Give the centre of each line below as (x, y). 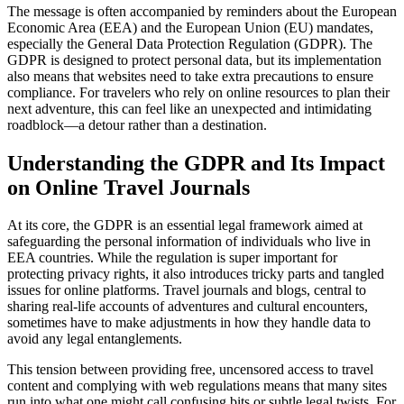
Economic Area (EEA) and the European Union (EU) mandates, (190, 27)
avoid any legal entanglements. (95, 339)
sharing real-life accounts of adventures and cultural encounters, (188, 307)
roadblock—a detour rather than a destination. (137, 124)
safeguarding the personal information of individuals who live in (189, 242)
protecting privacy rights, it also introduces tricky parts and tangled (196, 274)
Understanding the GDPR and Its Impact (196, 163)
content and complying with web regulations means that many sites (197, 386)
